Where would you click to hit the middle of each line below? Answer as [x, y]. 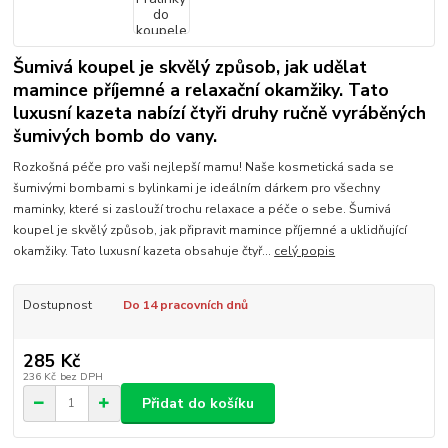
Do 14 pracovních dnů [185, 304]
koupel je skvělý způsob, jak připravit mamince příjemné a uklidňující [210, 229]
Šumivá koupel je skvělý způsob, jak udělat [190, 67]
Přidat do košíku [198, 403]
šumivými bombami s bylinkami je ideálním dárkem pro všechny [197, 187]
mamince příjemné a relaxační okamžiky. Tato [201, 90]
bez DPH [81, 377]
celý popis [305, 250]
